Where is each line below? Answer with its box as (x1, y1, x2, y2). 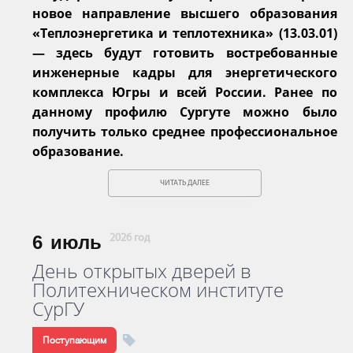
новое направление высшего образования (32, 4, 337, 22)
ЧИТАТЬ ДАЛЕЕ (159, 178, 210, 188)
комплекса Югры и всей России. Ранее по (32, 83, 337, 101)
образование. (32, 142, 124, 160)
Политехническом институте (32, 276, 284, 303)
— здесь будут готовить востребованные (32, 43, 337, 61)
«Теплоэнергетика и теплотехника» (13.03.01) (32, 24, 337, 42)
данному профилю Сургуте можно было (32, 102, 337, 121)
